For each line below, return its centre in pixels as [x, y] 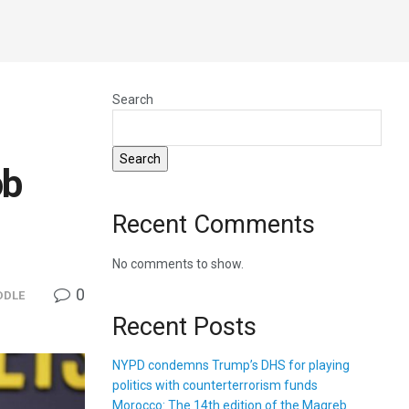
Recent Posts [185, 326]
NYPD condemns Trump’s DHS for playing [231, 366]
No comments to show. [178, 263]
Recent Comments [214, 225]
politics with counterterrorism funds [215, 386]
